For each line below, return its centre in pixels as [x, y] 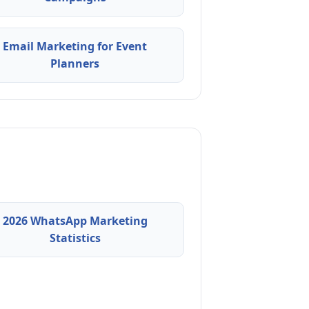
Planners [75, 63]
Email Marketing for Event [75, 46]
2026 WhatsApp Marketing [75, 220]
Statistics [75, 238]
